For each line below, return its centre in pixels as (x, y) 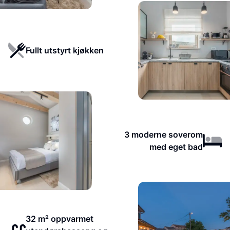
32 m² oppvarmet (59, 219)
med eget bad (176, 147)
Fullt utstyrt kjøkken (64, 50)
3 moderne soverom (163, 135)
